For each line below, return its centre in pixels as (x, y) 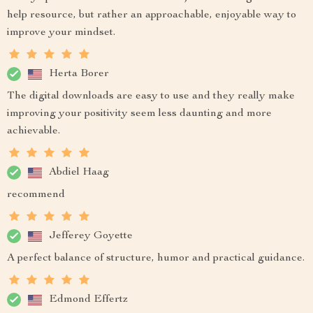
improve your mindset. (61, 33)
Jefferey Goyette (91, 236)
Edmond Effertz (88, 299)
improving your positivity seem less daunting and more (139, 114)
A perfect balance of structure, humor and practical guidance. (156, 259)
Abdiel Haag (79, 172)
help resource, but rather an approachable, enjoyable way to (152, 15)
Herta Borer (79, 74)
